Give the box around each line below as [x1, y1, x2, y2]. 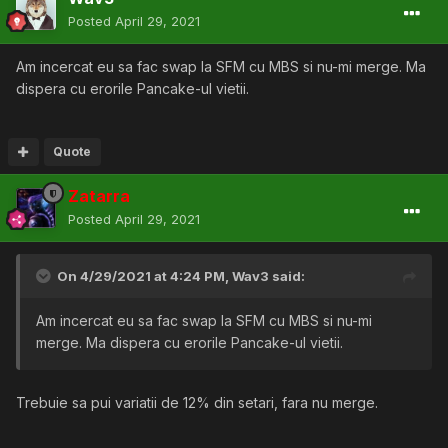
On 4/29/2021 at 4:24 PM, [57, 268, 232, 285]
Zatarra [68, 186, 130, 207]
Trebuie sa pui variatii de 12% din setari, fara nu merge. [16, 394, 378, 412]
